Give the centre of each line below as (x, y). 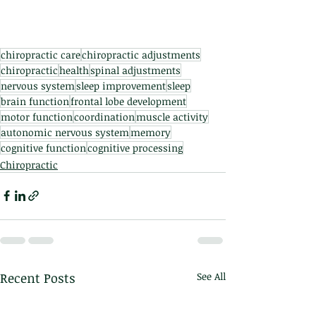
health (74, 70)
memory (151, 132)
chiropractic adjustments (141, 54)
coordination (104, 116)
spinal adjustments (135, 70)
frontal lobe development (128, 101)
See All (211, 276)
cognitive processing (135, 147)
